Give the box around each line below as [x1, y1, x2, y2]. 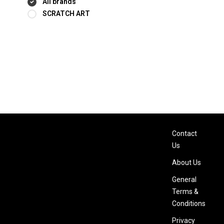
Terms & [171, 187, 198, 195]
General [171, 175, 196, 183]
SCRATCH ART [42, 9, 90, 17]
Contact [171, 129, 197, 137]
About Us [171, 158, 201, 166]
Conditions [171, 199, 205, 207]
